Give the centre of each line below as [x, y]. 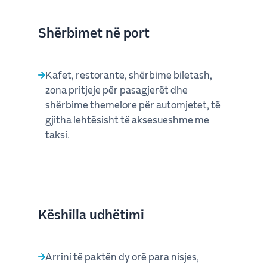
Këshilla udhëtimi [91, 214]
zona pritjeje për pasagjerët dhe [117, 89]
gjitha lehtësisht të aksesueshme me [127, 119]
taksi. [58, 134]
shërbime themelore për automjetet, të [133, 104]
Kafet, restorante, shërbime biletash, [129, 74]
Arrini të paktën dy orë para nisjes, [122, 256]
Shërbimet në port [94, 32]
